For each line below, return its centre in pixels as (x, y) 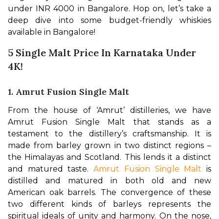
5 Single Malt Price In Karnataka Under (102, 52)
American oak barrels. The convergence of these (109, 192)
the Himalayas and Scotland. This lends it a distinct (109, 157)
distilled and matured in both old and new (109, 180)
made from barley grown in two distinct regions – (109, 145)
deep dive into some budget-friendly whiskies (109, 20)
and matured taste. (51, 169)
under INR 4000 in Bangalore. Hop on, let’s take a (109, 8)
